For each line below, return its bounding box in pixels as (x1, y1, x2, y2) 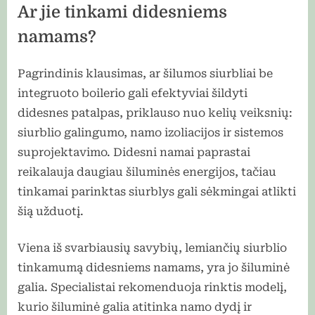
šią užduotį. (18, 205, 84, 219)
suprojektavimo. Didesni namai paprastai (18, 146, 250, 160)
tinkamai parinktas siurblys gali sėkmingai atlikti (18, 185, 296, 199)
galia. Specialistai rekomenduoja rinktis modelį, (18, 281, 287, 295)
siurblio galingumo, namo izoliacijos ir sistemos (18, 126, 283, 140)
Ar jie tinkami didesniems (18, 3, 227, 22)
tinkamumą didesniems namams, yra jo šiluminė (18, 261, 290, 275)
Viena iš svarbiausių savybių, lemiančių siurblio (18, 241, 287, 255)
